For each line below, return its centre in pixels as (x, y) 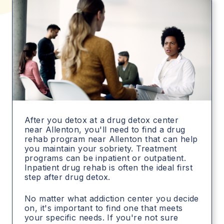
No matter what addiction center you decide (112, 198)
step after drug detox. (67, 177)
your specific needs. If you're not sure (101, 217)
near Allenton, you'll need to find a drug (105, 129)
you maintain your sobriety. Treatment (101, 148)
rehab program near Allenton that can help (111, 139)
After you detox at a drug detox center (102, 120)
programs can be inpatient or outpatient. (105, 158)
